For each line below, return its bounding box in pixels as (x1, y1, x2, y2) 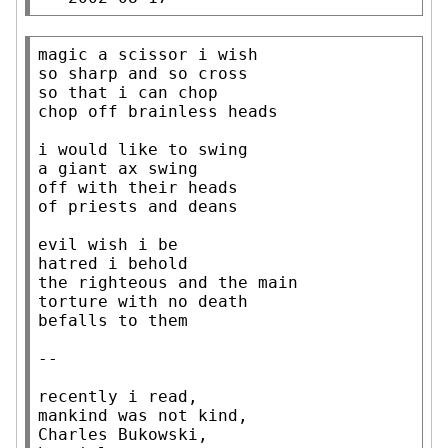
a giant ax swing (38, 158, 198, 178)
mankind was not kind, (38, 405, 248, 425)
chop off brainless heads (38, 101, 278, 121)
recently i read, (38, 386, 198, 406)
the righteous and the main (38, 272, 298, 292)
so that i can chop (38, 82, 218, 102)
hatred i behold (38, 253, 188, 273)
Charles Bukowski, (38, 424, 208, 444)
